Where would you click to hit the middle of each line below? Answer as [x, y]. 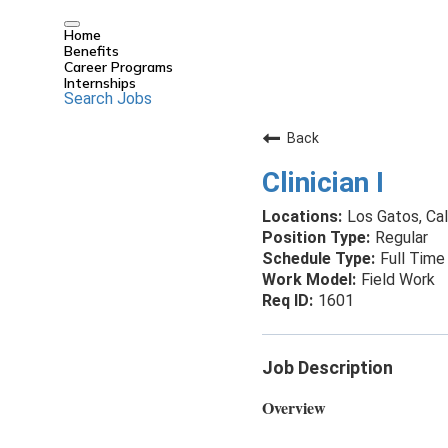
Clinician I [323, 182]
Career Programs [118, 67]
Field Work [398, 279]
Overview [294, 407]
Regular [401, 237]
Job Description [327, 367]
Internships [100, 83]
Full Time [412, 258]
